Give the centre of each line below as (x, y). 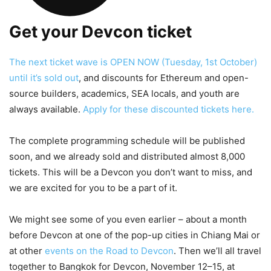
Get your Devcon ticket (100, 31)
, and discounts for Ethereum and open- (164, 77)
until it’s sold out (44, 77)
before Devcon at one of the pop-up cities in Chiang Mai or (135, 235)
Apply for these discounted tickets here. (168, 109)
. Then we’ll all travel (217, 250)
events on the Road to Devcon (109, 250)
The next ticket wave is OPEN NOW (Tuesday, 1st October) (133, 62)
